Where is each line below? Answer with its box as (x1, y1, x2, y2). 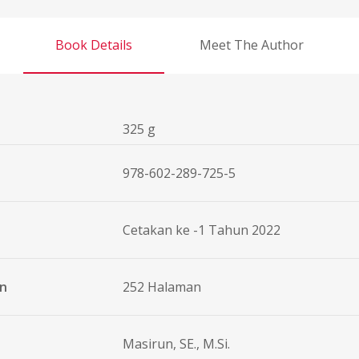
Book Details (55, 36, 132, 54)
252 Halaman (123, 278, 201, 296)
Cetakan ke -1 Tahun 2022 (123, 221, 280, 240)
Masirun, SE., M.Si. (123, 335, 230, 353)
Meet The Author (200, 36, 304, 54)
